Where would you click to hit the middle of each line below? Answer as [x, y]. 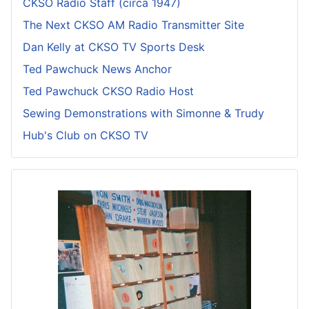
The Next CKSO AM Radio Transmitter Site [133, 25]
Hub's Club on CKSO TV [86, 136]
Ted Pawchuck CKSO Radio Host [108, 91]
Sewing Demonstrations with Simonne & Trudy [143, 113]
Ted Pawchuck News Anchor [97, 69]
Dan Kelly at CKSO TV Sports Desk [114, 47]
